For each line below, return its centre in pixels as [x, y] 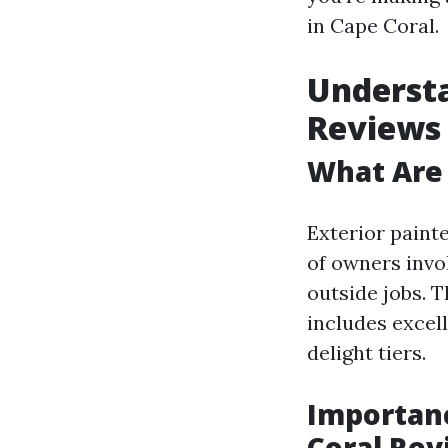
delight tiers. [366, 352]
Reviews [374, 127]
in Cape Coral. [373, 25]
